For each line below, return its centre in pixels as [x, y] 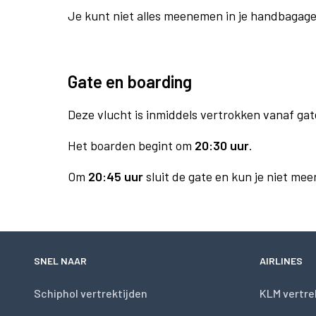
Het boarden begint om [131, 145]
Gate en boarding [130, 81]
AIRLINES [281, 261]
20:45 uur [116, 176]
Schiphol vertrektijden [91, 293]
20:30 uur [222, 145]
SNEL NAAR [60, 261]
